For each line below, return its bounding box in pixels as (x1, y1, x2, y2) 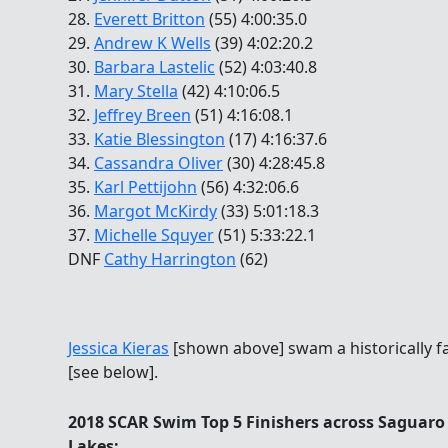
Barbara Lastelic (94, 55, 215, 78)
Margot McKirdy (94, 199, 217, 222)
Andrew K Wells (94, 31, 211, 54)
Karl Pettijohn (94, 175, 197, 198)
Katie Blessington (94, 127, 225, 150)
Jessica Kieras (68, 337, 169, 360)
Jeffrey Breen (94, 103, 191, 126)
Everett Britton (94, 7, 205, 30)
